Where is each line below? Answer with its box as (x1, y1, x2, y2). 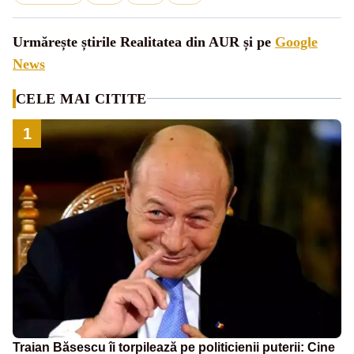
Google (275, 33, 318, 50)
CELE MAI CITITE (16, 90, 147, 107)
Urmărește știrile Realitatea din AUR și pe (13, 33, 275, 50)
